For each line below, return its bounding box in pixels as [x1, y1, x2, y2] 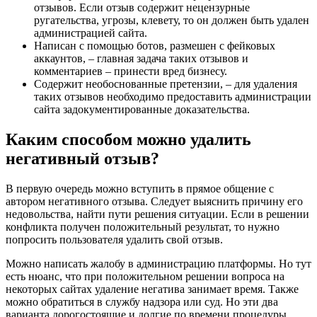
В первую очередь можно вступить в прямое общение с [6, 182, 274, 195]
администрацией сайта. [34, 26, 147, 39]
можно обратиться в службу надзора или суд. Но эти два [6, 295, 278, 308]
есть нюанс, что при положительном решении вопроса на [6, 270, 284, 282]
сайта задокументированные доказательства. [34, 103, 250, 115]
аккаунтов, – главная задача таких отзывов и [34, 52, 248, 64]
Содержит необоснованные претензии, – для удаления [34, 77, 297, 90]
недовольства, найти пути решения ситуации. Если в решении [6, 207, 309, 220]
